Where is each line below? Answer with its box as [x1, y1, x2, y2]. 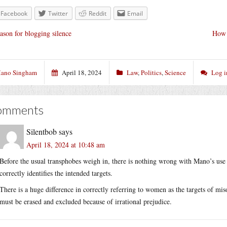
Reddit [89, 9, 106, 18]
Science [165, 67, 186, 77]
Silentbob [26, 126, 57, 137]
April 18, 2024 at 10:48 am [26, 139, 105, 149]
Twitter [48, 9, 68, 18]
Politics [141, 67, 162, 77]
